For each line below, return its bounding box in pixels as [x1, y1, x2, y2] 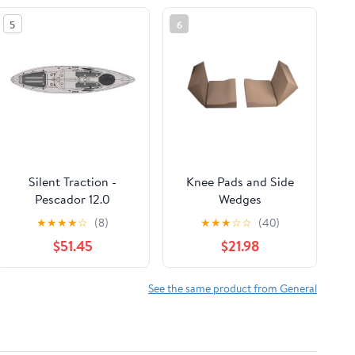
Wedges [218, 189, 261, 208]
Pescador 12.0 [35, 189, 111, 208]
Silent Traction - [29, 172, 117, 190]
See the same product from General [148, 280, 317, 296]
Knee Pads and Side [185, 172, 294, 190]
